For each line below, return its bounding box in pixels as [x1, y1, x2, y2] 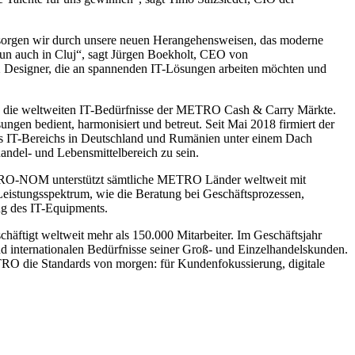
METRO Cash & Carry [176, 102, 294, 116]
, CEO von [193, 47, 248, 61]
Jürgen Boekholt [111, 47, 193, 61]
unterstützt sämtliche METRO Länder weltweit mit [49, 172, 306, 186]
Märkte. [294, 102, 336, 116]
